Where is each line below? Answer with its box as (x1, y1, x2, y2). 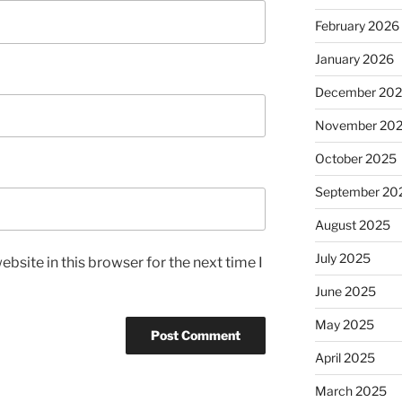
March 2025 (314, 382, 387, 398)
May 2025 (314, 316, 374, 332)
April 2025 (314, 349, 375, 365)
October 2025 (314, 150, 397, 166)
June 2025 (314, 283, 376, 299)
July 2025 (314, 249, 371, 266)
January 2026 (314, 50, 394, 66)
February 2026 (314, 17, 399, 33)
